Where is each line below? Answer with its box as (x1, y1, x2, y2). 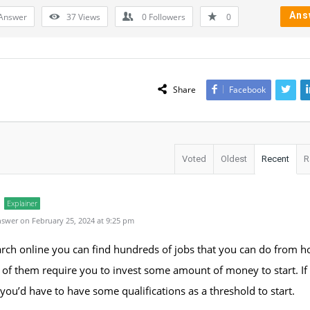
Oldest (221, 154, 247, 164)
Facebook (229, 84, 266, 95)
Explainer (7, 198, 37, 208)
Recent (262, 154, 289, 164)
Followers (147, 11, 185, 23)
